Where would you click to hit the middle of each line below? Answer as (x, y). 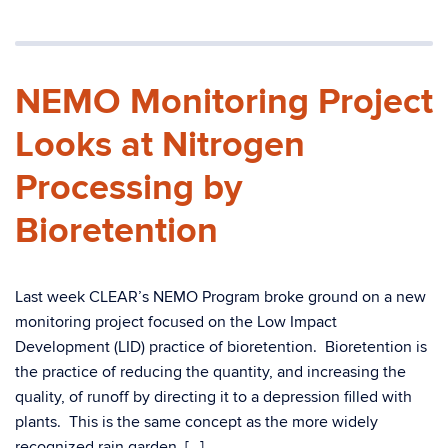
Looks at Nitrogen (160, 145)
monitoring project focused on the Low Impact (176, 322)
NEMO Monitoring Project (224, 102)
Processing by (128, 188)
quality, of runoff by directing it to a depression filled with (213, 397)
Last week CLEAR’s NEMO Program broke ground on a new (220, 297)
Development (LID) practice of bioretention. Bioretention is (221, 347)
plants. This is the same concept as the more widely (196, 422)
